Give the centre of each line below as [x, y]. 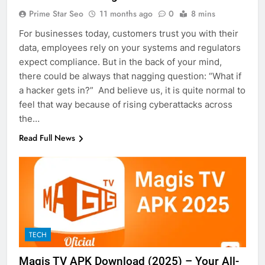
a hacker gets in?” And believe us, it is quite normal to [132, 90]
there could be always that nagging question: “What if [130, 76]
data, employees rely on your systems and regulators [130, 47]
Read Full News [47, 138]
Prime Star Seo [56, 13]
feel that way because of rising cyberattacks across [126, 104]
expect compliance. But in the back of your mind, [120, 62]
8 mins [203, 13]
